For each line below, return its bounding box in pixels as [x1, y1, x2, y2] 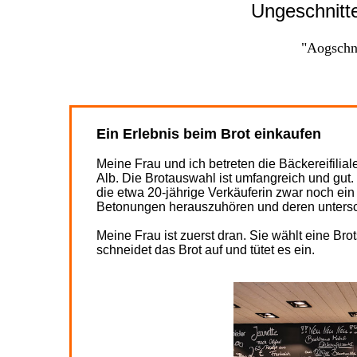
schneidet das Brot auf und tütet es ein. [96, 243, 315, 257]
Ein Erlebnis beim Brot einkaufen [96, 126, 321, 142]
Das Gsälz [267, 50, 319, 64]
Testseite [100, 6, 143, 19]
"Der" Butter [261, 20, 325, 33]
